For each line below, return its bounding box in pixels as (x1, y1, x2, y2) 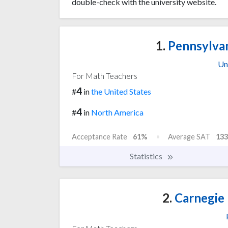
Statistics (130, 151, 164, 161)
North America (91, 107, 144, 118)
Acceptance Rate (72, 132, 127, 141)
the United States (91, 87, 151, 97)
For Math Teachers (72, 71, 137, 81)
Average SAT (168, 132, 210, 141)
